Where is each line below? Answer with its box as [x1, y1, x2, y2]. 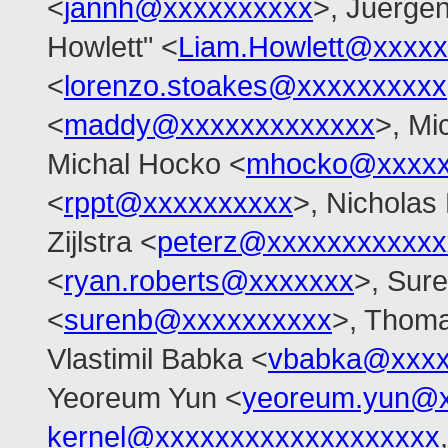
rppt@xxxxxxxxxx [64, 187, 293, 220]
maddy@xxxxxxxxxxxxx [64, 109, 375, 142]
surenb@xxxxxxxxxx [64, 304, 332, 337]
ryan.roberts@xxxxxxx [64, 265, 354, 298]
